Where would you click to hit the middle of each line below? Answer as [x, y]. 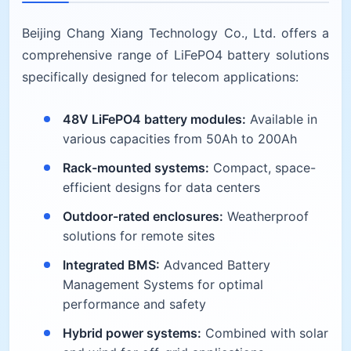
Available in [282, 119]
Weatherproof [266, 216]
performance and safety [134, 304]
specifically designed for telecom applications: [160, 76]
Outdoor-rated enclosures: [143, 216]
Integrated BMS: [111, 264]
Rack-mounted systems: [136, 167]
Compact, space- [262, 167]
